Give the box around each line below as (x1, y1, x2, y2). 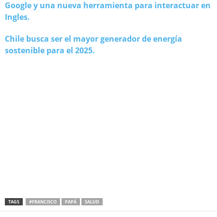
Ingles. (5, 12, 30, 23)
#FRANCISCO (29, 199, 57, 205)
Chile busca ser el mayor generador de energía (5, 33, 182, 45)
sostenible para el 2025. (5, 45, 95, 56)
